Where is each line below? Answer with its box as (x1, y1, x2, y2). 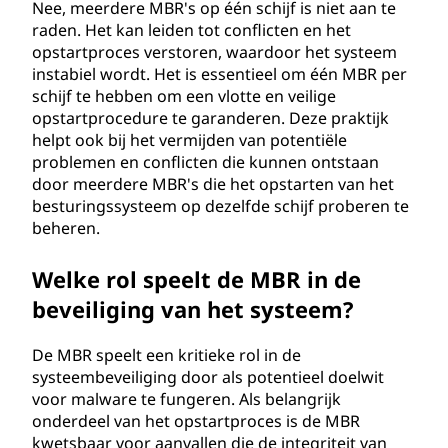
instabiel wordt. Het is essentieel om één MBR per (32, 63, 407, 85)
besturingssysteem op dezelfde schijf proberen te (32, 195, 409, 217)
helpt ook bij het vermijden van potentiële (32, 129, 347, 151)
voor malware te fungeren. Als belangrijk (32, 388, 341, 410)
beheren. (32, 217, 100, 239)
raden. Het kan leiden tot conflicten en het (32, 19, 351, 41)
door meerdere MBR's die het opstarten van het (32, 173, 394, 195)
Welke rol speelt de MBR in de (32, 264, 361, 294)
